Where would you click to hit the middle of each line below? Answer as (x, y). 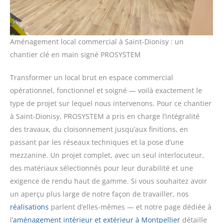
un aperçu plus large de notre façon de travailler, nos (99, 194)
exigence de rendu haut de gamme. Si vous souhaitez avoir (109, 181)
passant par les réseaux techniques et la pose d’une (97, 142)
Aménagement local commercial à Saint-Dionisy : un (97, 42)
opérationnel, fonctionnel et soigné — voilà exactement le (106, 91)
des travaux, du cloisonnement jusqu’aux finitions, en (99, 129)
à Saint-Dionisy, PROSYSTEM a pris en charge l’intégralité (105, 116)
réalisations (29, 207)
